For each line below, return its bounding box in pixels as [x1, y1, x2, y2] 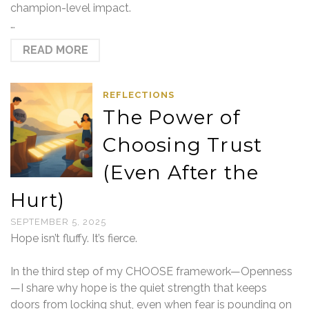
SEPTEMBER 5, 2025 [10, 217, 106, 227]
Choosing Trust [103, 133, 263, 157]
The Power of [103, 106, 241, 129]
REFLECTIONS [103, 90, 175, 100]
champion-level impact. [10, 1, 131, 14]
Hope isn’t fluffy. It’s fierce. [10, 232, 137, 245]
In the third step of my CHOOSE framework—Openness [10, 265, 292, 278]
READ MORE [22, 43, 88, 57]
